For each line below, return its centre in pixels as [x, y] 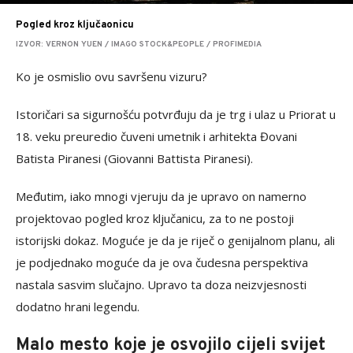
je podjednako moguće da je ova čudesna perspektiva [162, 262]
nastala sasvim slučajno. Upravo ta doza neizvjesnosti [161, 284]
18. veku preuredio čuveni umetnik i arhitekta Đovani [156, 136]
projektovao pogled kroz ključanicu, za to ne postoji [155, 218]
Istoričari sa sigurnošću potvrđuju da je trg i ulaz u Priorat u [176, 114]
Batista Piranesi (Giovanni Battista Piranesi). [134, 158]
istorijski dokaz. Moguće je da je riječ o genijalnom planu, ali [175, 240]
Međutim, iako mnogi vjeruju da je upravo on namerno [161, 196]
